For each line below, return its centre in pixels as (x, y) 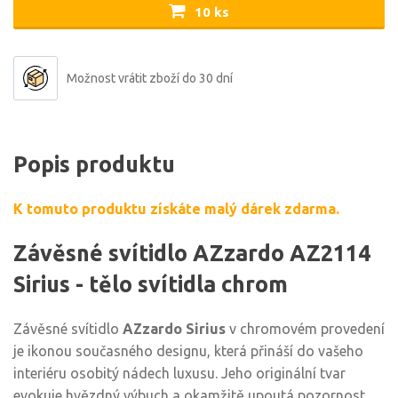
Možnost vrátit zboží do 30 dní (150, 78)
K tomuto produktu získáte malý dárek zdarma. (176, 209)
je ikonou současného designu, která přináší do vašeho (188, 351)
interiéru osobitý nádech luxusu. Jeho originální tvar (179, 373)
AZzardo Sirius (174, 329)
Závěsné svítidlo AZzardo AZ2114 (192, 253)
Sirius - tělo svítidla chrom (151, 284)
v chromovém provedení (305, 329)
